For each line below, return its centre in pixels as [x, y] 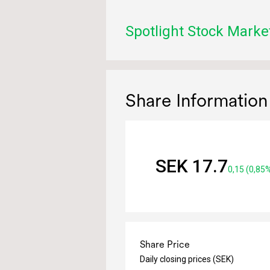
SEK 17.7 [192, 166]
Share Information [196, 100]
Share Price [165, 244]
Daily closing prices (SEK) [187, 259]
